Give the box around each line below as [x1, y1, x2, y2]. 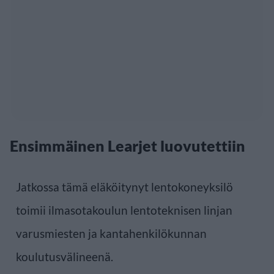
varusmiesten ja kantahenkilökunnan [16, 226, 207, 240]
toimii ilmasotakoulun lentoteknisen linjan [16, 202, 232, 217]
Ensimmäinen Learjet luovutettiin [10, 136, 245, 155]
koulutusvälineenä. [16, 249, 113, 264]
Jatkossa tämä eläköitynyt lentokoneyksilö [16, 179, 233, 194]
